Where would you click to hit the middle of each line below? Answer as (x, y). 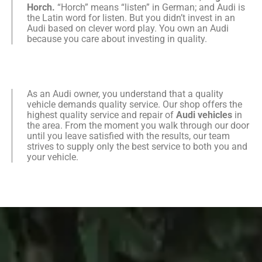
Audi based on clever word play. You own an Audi (128, 29)
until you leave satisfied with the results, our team (128, 136)
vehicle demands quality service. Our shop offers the (135, 105)
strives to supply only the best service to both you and (137, 147)
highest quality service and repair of (101, 115)
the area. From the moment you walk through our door (138, 126)
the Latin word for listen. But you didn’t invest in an (131, 18)
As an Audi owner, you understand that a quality (125, 94)
